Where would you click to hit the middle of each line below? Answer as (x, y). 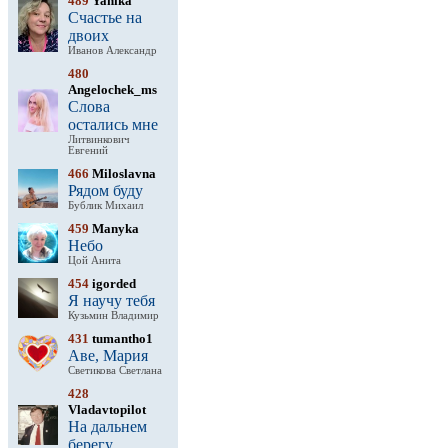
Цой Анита (94, 260)
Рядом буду (105, 190)
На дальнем (107, 426)
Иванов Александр (112, 50)
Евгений (88, 150)
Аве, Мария (108, 355)
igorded (112, 283)
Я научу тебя (111, 300)
